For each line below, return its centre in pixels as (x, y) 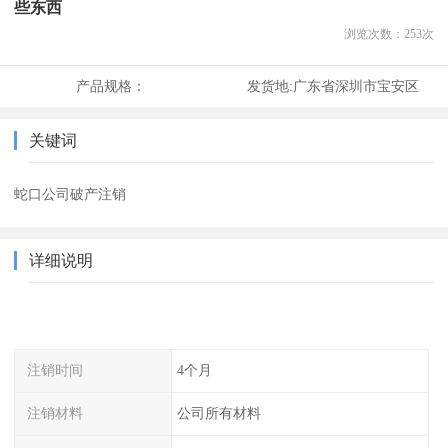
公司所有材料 (218, 412)
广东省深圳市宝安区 (355, 86)
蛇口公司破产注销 (70, 194)
